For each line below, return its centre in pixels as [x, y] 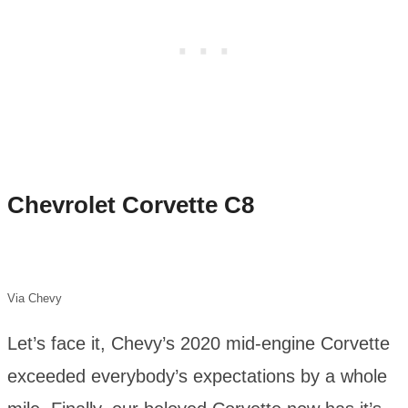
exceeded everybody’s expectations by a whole [197, 377]
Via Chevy [35, 299]
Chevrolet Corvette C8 [131, 204]
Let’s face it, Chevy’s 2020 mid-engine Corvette [199, 344]
